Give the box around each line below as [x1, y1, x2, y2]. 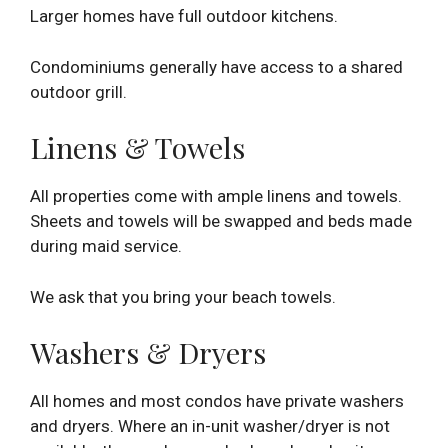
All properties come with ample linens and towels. [30, 186, 402, 207]
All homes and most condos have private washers [30, 391, 404, 412]
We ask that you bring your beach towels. [30, 286, 336, 307]
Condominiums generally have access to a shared [30, 56, 403, 77]
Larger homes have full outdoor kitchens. [30, 6, 338, 27]
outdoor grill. [30, 81, 127, 102]
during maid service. [30, 236, 182, 257]
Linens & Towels [30, 128, 245, 167]
